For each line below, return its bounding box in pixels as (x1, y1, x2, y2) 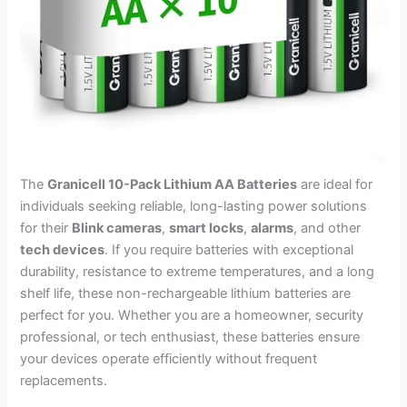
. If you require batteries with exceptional (104, 242, 354, 259)
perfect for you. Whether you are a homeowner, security (20, 307, 364, 324)
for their (20, 220, 73, 237)
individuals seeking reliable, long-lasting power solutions (20, 198, 368, 215)
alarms (251, 220, 294, 237)
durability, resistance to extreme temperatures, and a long (20, 263, 375, 281)
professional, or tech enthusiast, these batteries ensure (20, 329, 361, 346)
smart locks (169, 220, 244, 237)
